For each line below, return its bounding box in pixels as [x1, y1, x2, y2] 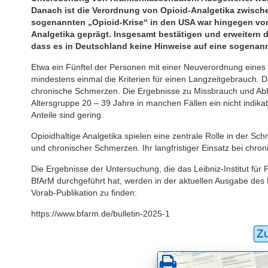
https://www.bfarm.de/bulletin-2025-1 [31, 208, 170, 218]
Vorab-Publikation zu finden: [31, 187, 137, 197]
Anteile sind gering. [31, 109, 103, 120]
